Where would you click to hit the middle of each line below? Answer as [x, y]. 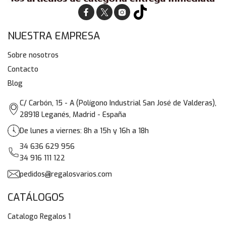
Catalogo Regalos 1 [39, 217]
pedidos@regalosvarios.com [66, 174]
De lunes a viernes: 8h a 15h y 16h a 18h [84, 131]
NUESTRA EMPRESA [54, 36]
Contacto [23, 70]
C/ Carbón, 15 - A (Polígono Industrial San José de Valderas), [118, 103]
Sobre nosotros [33, 55]
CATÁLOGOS [36, 198]
